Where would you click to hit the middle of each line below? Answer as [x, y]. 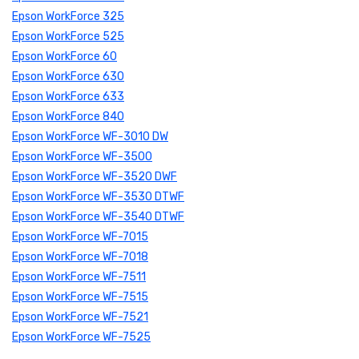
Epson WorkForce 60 [65, 57]
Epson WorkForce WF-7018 [80, 257]
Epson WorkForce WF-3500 [82, 157]
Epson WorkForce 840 [68, 117]
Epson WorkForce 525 [68, 37]
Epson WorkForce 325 [68, 17]
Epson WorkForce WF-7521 [80, 317]
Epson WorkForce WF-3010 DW [90, 137]
